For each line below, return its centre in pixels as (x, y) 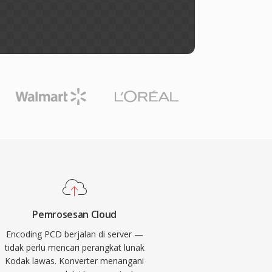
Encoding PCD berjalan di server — (74, 234)
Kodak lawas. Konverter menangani (75, 261)
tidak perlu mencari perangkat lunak (74, 247)
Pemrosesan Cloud (75, 214)
